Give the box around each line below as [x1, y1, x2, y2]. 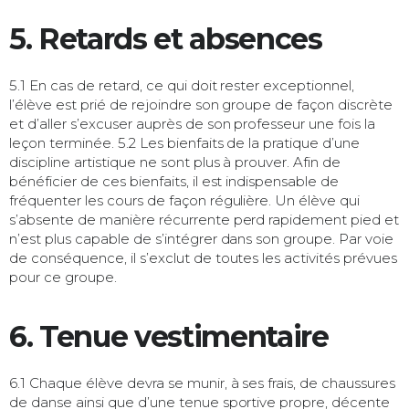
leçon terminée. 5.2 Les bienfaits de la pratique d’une [9, 133, 361, 152]
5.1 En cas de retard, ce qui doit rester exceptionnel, [9, 76, 355, 94]
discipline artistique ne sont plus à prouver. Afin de [9, 152, 341, 171]
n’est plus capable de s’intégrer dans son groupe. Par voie [9, 229, 394, 247]
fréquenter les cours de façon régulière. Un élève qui [9, 191, 361, 209]
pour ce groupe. [9, 267, 117, 286]
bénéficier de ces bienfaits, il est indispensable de [9, 172, 340, 190]
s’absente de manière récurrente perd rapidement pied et [9, 210, 400, 228]
